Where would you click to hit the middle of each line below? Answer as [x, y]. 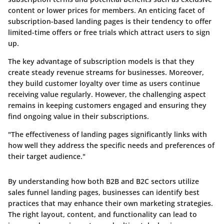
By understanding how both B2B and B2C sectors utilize [103, 181]
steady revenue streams [72, 72]
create [20, 72]
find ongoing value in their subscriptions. [78, 116]
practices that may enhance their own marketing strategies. [110, 203]
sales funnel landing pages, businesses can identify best [104, 192]
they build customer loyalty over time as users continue [104, 83]
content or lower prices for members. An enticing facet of [106, 10]
